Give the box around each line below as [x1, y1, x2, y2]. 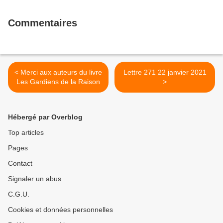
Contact [8, 159, 32, 167]
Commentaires [8, 17, 77, 28]
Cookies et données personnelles [8, 206, 113, 214]
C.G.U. [8, 190, 29, 198]
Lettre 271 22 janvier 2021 [123, 68, 207, 76]
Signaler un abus [8, 175, 61, 183]
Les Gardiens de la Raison [16, 78, 100, 86]
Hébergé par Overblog [8, 113, 83, 121]
